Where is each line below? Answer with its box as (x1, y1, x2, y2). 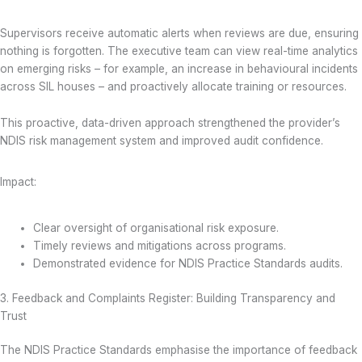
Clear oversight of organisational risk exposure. (33, 221, 280, 235)
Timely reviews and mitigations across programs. (33, 239, 287, 253)
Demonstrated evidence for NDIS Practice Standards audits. (33, 257, 343, 271)
